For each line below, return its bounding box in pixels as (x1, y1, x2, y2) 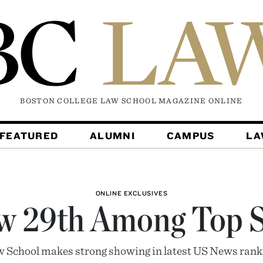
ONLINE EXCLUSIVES (95, 189, 168, 198)
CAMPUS (166, 130, 215, 142)
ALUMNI (90, 130, 135, 142)
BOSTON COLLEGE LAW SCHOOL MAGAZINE (20, 96, 208, 106)
